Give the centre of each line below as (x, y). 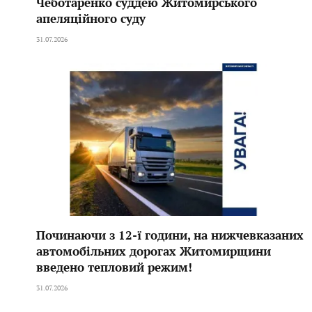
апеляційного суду (91, 19)
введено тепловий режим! (114, 267)
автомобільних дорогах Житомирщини (154, 251)
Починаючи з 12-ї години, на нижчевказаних (170, 235)
